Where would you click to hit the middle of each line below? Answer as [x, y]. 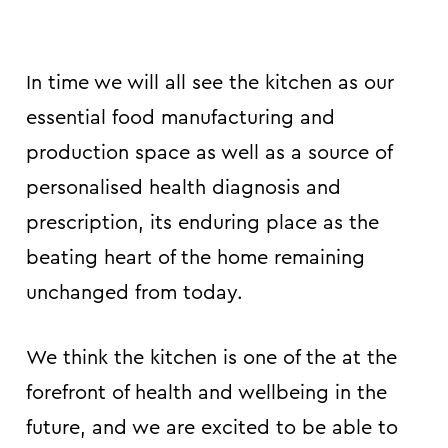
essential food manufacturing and [180, 117]
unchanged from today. [134, 292]
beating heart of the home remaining [195, 257]
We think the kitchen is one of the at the [211, 357]
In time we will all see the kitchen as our [210, 82]
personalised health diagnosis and [183, 187]
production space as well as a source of [209, 152]
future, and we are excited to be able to [212, 427]
